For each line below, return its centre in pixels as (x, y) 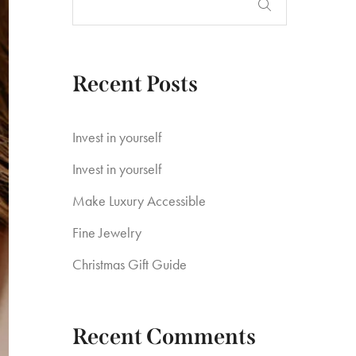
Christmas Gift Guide (130, 264)
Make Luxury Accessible (139, 201)
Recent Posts (135, 84)
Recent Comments (164, 337)
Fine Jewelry (107, 232)
